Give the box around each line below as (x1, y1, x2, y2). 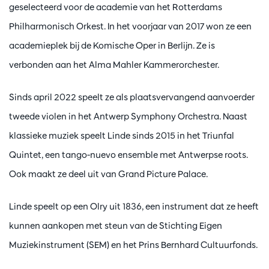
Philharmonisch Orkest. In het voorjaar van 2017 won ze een (9, 20, 252, 32)
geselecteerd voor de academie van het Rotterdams (9, 1, 222, 13)
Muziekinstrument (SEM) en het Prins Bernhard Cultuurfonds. (9, 239, 258, 251)
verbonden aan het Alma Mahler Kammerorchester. (9, 59, 219, 71)
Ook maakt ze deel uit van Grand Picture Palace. (9, 168, 208, 180)
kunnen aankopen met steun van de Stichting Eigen (9, 220, 222, 232)
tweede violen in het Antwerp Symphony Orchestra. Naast (9, 110, 247, 122)
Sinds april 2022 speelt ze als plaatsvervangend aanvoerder (9, 91, 255, 103)
